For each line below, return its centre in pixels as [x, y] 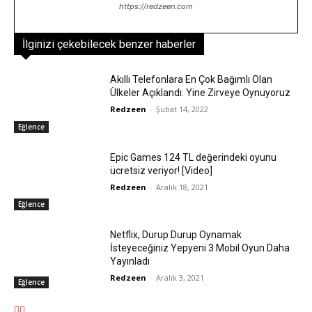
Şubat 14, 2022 [182, 109]
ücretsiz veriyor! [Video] [162, 170]
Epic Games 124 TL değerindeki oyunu [194, 157]
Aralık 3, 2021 [180, 278]
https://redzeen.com [156, 7]
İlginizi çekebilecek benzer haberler [109, 45]
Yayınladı [130, 262]
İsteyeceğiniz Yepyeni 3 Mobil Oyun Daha [200, 248]
